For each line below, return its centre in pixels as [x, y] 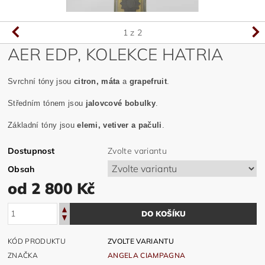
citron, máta [97, 81]
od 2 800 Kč [51, 188]
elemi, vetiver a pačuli [119, 125]
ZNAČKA [23, 255]
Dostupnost [31, 151]
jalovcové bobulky [120, 103]
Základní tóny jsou [43, 125]
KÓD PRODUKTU [37, 241]
